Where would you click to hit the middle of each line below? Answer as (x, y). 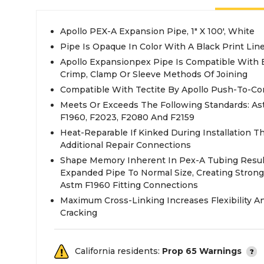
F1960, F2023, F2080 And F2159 (127, 117)
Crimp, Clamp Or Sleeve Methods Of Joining (154, 74)
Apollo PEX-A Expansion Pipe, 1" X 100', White (157, 31)
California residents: (118, 251)
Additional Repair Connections (126, 145)
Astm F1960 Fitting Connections (129, 185)
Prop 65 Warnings (202, 251)
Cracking (79, 213)
